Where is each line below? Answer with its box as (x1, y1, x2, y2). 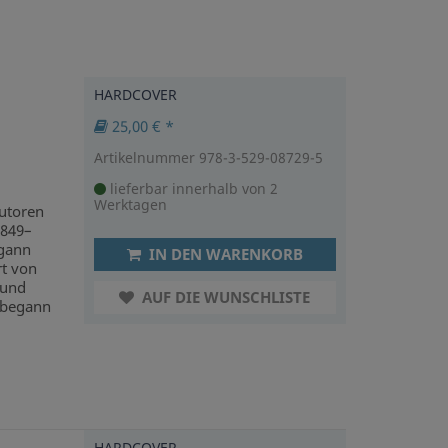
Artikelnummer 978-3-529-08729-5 (93, 148, 323, 168)
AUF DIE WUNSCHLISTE (138, 287, 311, 308)
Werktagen (93, 195, 167, 215)
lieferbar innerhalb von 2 (105, 179, 278, 199)
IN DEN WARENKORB (144, 244, 303, 265)
